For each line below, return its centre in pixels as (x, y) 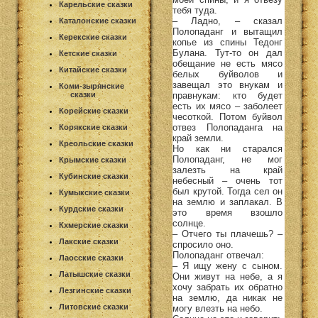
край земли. (198, 138)
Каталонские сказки (98, 21)
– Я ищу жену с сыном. (227, 265)
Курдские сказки (91, 209)
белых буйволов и (227, 74)
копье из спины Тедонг (227, 42)
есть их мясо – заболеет (227, 106)
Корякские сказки (93, 127)
